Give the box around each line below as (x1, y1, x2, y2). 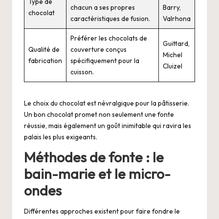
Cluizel (163, 62, 182, 71)
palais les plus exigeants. (24, 132, 97, 142)
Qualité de (28, 45, 60, 54)
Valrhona (163, 14, 191, 23)
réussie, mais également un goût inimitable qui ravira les (24, 121, 191, 131)
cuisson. (70, 67, 94, 77)
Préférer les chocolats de (70, 34, 147, 43)
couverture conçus (70, 45, 127, 54)
